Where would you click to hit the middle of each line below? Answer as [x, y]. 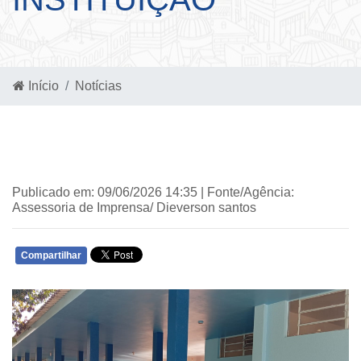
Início [42, 86]
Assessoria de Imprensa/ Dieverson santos [134, 207]
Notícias [98, 86]
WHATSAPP [203, 259]
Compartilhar [51, 256]
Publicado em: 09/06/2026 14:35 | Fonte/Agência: [153, 192]
